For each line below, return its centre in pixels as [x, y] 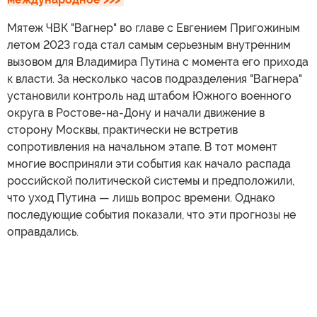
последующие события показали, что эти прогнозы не [151, 214]
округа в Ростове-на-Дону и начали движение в [136, 113]
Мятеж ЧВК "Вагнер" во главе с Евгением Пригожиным [154, 28]
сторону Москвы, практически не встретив [122, 129]
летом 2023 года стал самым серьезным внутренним [149, 45]
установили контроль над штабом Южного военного [149, 96]
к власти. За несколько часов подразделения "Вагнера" [155, 79]
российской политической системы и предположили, [151, 180]
